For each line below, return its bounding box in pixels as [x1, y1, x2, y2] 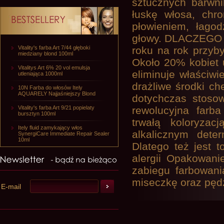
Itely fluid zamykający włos [18, 124, 82, 130]
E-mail [1, 182, 21, 190]
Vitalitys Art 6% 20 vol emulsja [18, 64, 90, 70]
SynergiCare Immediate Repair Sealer [18, 130, 109, 136]
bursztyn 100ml [18, 110, 55, 116]
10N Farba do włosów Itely [18, 84, 82, 90]
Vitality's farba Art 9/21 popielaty [18, 104, 94, 110]
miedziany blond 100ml [18, 50, 73, 56]
